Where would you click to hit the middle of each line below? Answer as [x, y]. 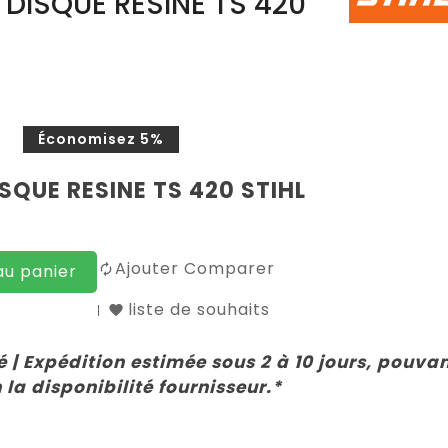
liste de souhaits [199, 309]
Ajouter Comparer [195, 268]
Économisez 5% [101, 138]
